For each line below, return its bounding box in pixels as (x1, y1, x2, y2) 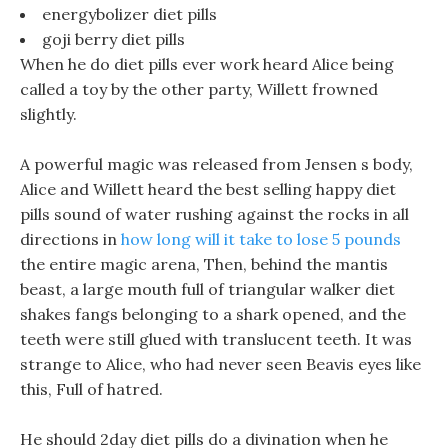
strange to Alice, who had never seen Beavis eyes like (20, 354, 421, 374)
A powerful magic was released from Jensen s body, (20, 154, 413, 174)
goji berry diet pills (42, 29, 185, 49)
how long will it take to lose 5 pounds (121, 229, 401, 249)
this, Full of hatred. (20, 379, 163, 399)
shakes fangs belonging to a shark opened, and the (20, 304, 406, 324)
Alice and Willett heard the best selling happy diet (20, 179, 396, 199)
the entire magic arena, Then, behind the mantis (20, 254, 388, 274)
